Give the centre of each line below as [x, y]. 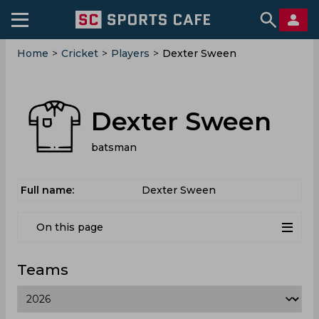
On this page [70, 227]
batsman [114, 147]
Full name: [47, 190]
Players [130, 53]
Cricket [80, 53]
